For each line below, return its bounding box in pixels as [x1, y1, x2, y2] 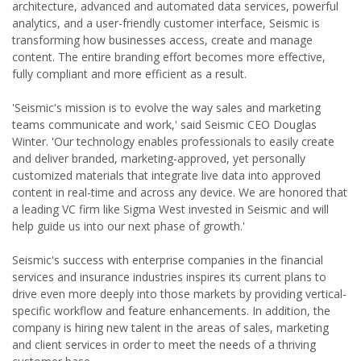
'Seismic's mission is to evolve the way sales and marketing [12, 100, 321, 115]
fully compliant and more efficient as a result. [12, 66, 247, 81]
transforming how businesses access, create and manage [12, 32, 313, 48]
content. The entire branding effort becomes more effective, [12, 49, 326, 64]
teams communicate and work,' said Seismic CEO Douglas [12, 117, 317, 132]
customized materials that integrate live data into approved [12, 168, 321, 183]
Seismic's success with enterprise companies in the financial [12, 252, 323, 268]
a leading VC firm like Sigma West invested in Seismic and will [12, 201, 329, 217]
